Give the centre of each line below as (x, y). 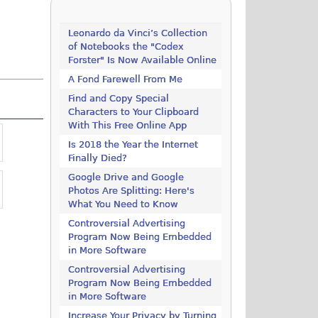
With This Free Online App (128, 126)
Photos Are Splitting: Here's (132, 191)
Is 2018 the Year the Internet (133, 145)
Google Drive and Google (126, 177)
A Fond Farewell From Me (126, 79)
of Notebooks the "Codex (126, 47)
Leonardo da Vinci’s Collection (138, 33)
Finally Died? (98, 158)
